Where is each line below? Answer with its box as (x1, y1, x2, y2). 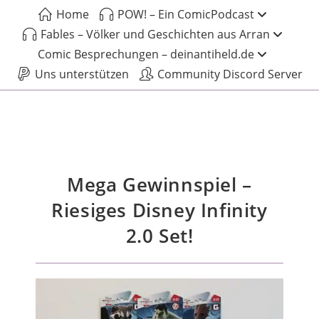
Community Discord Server (157, 66, 303, 82)
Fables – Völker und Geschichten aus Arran (40, 26, 270, 42)
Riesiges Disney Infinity (51, 197, 268, 223)
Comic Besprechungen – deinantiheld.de (38, 46, 254, 62)
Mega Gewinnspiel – (67, 172, 252, 197)
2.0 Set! (125, 223, 194, 249)
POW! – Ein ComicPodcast (117, 6, 254, 22)
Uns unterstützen (34, 66, 129, 82)
